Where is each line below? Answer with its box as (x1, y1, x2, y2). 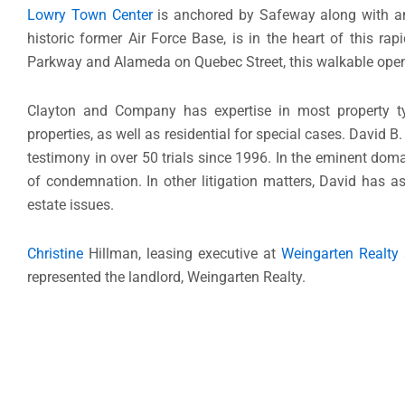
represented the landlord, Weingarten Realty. (27, 268, 306, 286)
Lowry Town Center (27, 5, 153, 24)
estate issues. (27, 195, 114, 213)
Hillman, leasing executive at (83, 244, 282, 262)
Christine (27, 244, 83, 262)
